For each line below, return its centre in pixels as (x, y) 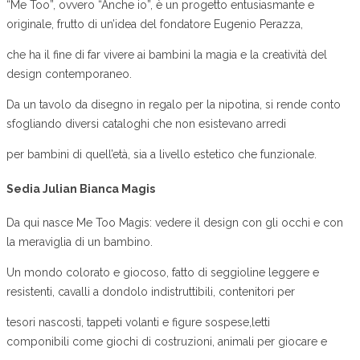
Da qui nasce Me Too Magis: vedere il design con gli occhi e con (175, 223)
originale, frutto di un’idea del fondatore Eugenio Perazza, (155, 25)
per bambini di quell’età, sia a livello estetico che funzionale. (162, 155)
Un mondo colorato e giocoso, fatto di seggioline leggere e (163, 273)
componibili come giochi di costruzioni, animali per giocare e (167, 342)
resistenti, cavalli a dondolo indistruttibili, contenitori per (151, 292)
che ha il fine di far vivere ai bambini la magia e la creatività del (167, 55)
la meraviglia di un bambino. (80, 242)
